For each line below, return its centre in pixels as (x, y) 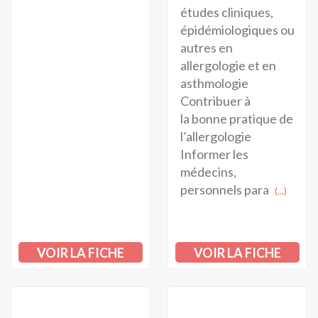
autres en (206, 48)
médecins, (208, 172)
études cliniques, (226, 12)
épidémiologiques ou (237, 30)
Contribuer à (215, 101)
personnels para (225, 190)
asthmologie (214, 83)
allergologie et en (228, 66)
